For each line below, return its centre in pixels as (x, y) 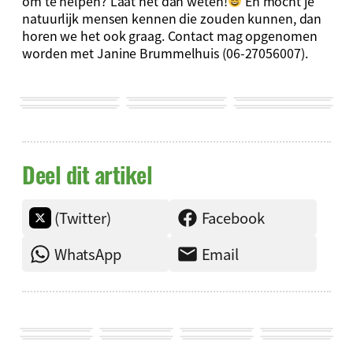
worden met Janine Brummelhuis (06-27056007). (165, 52)
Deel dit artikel (87, 175)
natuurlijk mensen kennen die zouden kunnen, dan (172, 18)
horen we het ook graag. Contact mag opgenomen (170, 35)
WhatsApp (87, 253)
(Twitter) (82, 217)
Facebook (233, 217)
